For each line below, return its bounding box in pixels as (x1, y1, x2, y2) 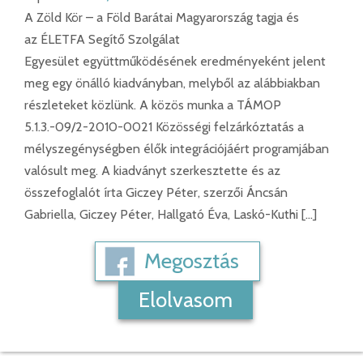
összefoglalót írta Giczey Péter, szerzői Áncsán (24, 185, 288, 201)
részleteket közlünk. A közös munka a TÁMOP (24, 97, 281, 113)
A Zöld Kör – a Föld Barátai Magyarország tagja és (24, 10, 299, 26)
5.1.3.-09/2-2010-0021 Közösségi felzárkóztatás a (24, 119, 304, 135)
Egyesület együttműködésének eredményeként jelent (24, 53, 326, 70)
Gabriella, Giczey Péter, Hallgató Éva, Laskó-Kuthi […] (24, 207, 317, 223)
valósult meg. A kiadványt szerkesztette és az (24, 163, 280, 179)
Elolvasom (139, 287, 233, 314)
